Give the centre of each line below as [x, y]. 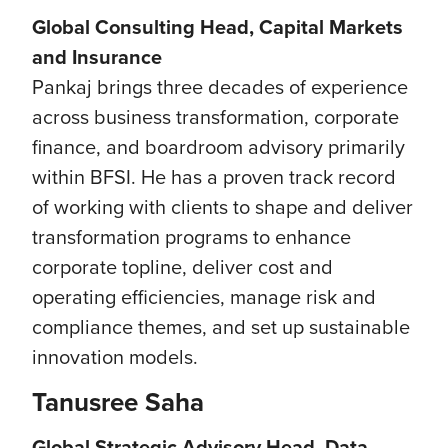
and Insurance [97, 57]
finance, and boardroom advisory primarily [218, 147]
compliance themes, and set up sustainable [221, 327]
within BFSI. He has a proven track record [214, 177]
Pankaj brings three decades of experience [220, 87]
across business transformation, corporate [215, 117]
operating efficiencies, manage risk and [204, 297]
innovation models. [115, 357]
